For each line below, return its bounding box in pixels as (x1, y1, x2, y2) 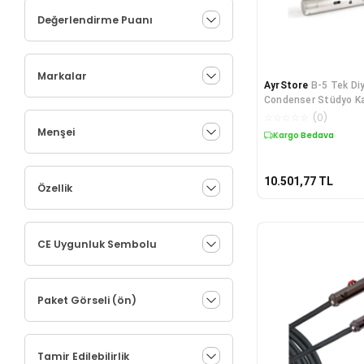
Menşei (37, 124, 75, 139)
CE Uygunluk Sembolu (37, 236, 157, 251)
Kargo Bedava (272, 128, 334, 141)
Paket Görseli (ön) (37, 292, 136, 307)
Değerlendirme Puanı (37, 12, 153, 27)
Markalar (37, 68, 87, 83)
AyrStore (263, 79, 309, 91)
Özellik (37, 180, 72, 195)
